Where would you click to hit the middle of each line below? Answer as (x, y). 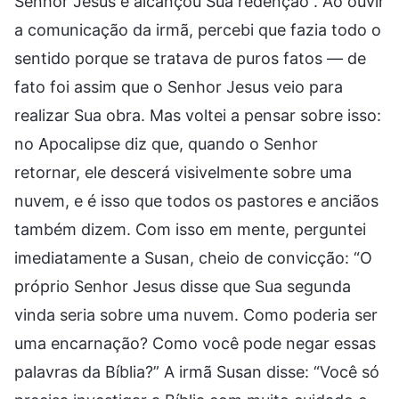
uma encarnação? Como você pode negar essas (195, 343)
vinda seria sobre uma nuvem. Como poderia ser (196, 314)
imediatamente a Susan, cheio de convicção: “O (193, 257)
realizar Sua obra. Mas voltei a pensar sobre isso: (198, 115)
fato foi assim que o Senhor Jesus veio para (179, 86)
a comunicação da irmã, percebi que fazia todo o (198, 29)
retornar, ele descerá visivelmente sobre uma (183, 172)
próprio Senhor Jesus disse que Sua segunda (183, 286)
